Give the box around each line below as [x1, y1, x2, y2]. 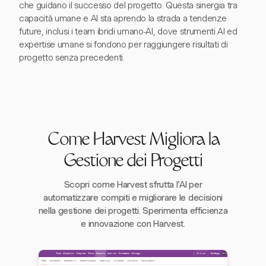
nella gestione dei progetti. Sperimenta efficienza [38, 205, 228, 216]
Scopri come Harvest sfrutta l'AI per [64, 179, 202, 190]
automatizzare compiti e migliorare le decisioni [43, 192, 223, 203]
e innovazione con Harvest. [81, 218, 185, 229]
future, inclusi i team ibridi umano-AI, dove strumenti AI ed [19, 26, 237, 37]
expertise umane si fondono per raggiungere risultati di [19, 39, 228, 50]
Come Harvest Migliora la [47, 132, 219, 150]
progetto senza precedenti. [19, 52, 125, 63]
